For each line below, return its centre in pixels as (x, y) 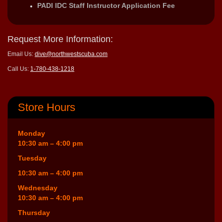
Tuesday (32, 158)
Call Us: (19, 69)
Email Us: (21, 54)
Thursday (34, 212)
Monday (31, 133)
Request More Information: (60, 39)
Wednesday (38, 188)
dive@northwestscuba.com (71, 54)
